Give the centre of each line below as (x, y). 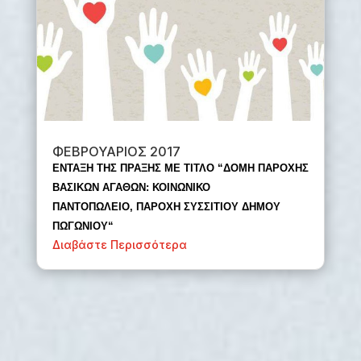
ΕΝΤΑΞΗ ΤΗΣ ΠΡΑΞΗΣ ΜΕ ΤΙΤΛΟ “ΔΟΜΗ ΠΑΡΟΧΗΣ (180, 168)
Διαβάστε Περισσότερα (119, 245)
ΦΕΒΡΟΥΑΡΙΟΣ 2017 (116, 152)
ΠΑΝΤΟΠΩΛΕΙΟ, (94, 207)
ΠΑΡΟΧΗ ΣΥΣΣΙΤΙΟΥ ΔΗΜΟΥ (208, 207)
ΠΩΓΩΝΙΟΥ (80, 226)
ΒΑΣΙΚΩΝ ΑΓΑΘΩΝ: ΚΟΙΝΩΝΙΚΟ (131, 188)
